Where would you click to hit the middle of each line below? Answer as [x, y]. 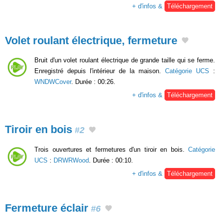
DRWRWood [71, 160]
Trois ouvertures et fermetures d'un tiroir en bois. [111, 149]
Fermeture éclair [47, 208]
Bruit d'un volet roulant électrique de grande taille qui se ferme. [125, 60]
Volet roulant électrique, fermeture [91, 40]
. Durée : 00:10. [111, 160]
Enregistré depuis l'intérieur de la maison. [100, 71]
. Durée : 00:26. [93, 82]
